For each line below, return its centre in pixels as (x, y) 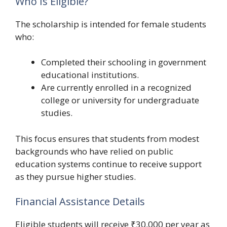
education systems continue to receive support (108, 164)
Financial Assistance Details (80, 202)
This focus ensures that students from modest (107, 138)
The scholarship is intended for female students (111, 24)
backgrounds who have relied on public (94, 151)
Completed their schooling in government (124, 62)
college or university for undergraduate (120, 100)
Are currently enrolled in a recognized (116, 88)
